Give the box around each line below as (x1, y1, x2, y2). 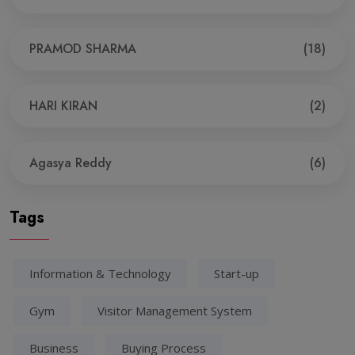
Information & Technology (29, 265, 171, 281)
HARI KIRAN (29, 96, 97, 115)
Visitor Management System (97, 302, 252, 319)
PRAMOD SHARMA (29, 39, 136, 58)
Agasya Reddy (29, 153, 112, 172)
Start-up (214, 265, 259, 281)
